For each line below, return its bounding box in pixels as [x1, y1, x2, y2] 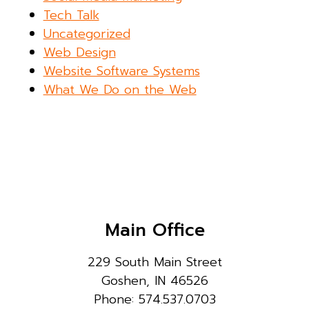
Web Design [43, 42, 116, 62]
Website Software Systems [43, 61, 200, 81]
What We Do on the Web [43, 79, 197, 99]
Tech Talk [43, 5, 99, 25]
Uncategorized [43, 23, 130, 43]
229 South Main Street [87, 252, 222, 272]
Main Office [104, 217, 205, 243]
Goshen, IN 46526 [101, 270, 208, 290]
